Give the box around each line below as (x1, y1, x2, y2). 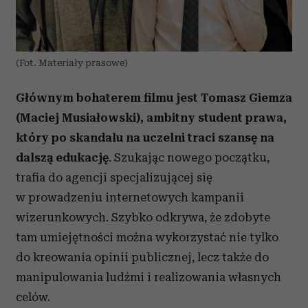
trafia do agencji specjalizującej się (16, 170, 212, 184)
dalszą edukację (16, 151, 109, 164)
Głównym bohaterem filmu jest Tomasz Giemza (16, 91, 292, 104)
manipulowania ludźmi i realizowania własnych (16, 270, 281, 284)
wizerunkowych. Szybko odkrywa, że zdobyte (16, 210, 270, 224)
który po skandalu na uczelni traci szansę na (16, 131, 274, 144)
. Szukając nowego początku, (109, 151, 269, 164)
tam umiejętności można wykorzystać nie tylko (16, 230, 278, 244)
